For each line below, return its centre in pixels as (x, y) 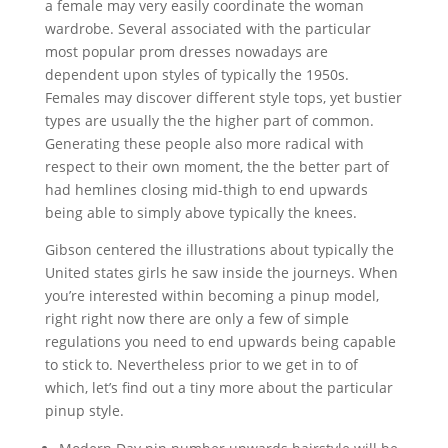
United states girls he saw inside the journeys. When (221, 272)
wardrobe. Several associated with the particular (207, 28)
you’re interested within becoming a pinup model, (211, 295)
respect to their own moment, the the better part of (216, 166)
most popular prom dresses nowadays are (186, 51)
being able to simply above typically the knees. (200, 212)
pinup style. (84, 410)
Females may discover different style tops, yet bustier (223, 97)
